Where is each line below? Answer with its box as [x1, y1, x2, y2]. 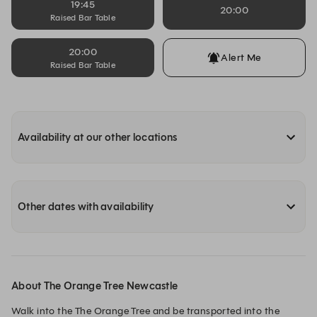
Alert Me [221, 51, 262, 64]
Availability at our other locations [18, 131, 178, 144]
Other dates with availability [18, 200, 154, 213]
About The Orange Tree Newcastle [11, 279, 178, 292]
